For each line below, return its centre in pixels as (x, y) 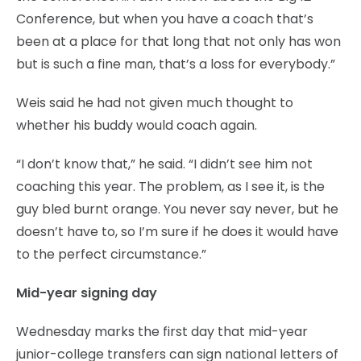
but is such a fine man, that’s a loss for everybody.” (176, 64)
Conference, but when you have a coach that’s (165, 19)
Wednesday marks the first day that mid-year (162, 331)
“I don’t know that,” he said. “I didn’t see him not (164, 164)
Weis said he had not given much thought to (155, 102)
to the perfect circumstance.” (111, 254)
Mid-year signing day (87, 293)
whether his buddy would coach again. (137, 125)
